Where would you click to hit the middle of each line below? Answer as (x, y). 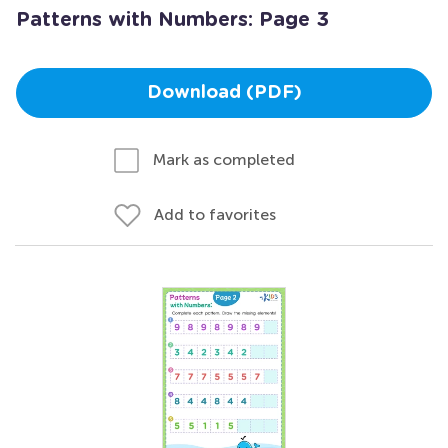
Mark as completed (224, 159)
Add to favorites (215, 214)
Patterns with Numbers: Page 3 (172, 20)
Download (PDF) (224, 93)
